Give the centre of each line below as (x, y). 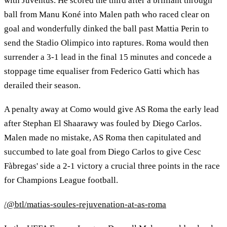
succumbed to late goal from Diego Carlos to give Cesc (103, 152)
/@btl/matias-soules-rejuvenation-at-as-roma (85, 204)
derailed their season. (42, 85)
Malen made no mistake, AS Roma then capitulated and (103, 138)
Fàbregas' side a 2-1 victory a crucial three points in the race (112, 166)
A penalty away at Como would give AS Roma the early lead (111, 109)
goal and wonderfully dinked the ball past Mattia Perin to (106, 28)
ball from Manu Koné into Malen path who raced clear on (107, 14)
